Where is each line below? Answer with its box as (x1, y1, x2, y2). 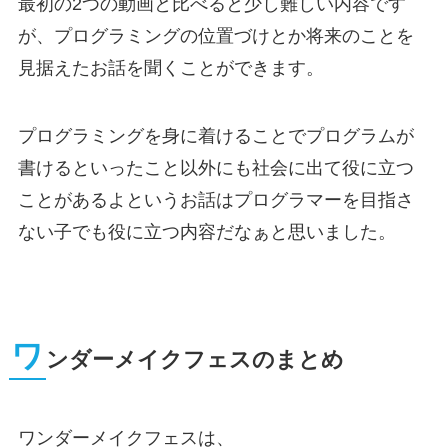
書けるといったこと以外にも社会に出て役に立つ (17, 158, 414, 179)
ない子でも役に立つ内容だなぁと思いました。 (17, 222, 396, 243)
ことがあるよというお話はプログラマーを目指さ (17, 190, 414, 211)
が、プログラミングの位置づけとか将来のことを (17, 26, 414, 47)
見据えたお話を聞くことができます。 (17, 58, 324, 79)
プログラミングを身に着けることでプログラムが (17, 126, 414, 147)
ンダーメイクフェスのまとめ (45, 348, 344, 373)
